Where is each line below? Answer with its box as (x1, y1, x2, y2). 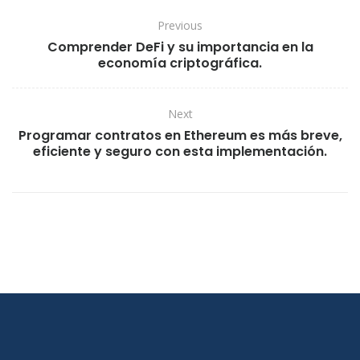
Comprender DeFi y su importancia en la (47, 37, 313, 56)
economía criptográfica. (98, 53, 262, 72)
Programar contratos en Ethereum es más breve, (18, 125, 342, 145)
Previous (157, 17, 202, 33)
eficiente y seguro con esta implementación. (33, 141, 327, 161)
